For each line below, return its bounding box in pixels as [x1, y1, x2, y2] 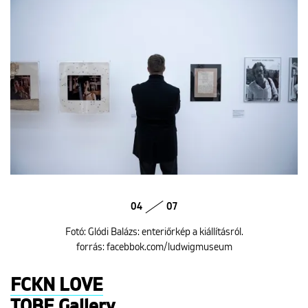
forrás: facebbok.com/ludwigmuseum [76, 242, 232, 252]
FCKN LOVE [10, 276, 103, 295]
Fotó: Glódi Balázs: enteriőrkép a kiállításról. [65, 227, 243, 237]
